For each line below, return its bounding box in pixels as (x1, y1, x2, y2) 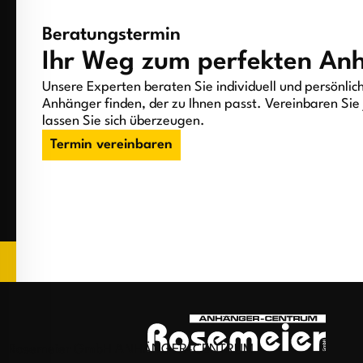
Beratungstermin (42, 25, 181, 44)
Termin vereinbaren (50, 137, 173, 152)
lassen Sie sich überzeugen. (42, 113, 205, 128)
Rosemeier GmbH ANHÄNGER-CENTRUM (8, 342, 254, 357)
